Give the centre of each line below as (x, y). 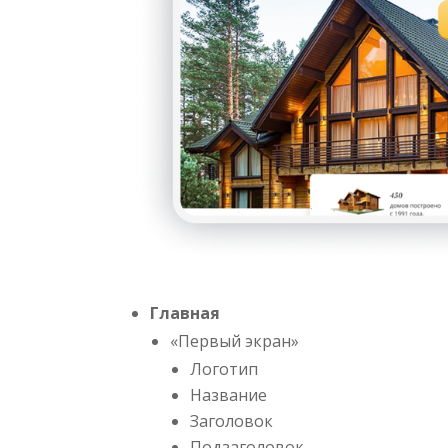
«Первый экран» (235, 340)
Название (229, 394)
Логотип (224, 368)
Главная (185, 312)
